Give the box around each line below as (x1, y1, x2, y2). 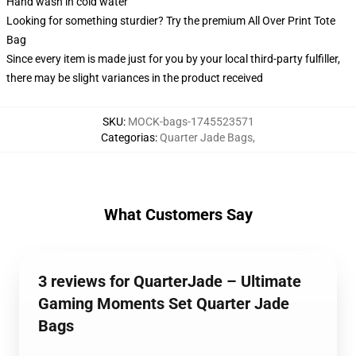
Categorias (101, 131, 155, 144)
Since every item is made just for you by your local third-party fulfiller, (6, 52, 340, 65)
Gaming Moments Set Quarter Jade (38, 294, 289, 313)
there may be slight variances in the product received (6, 72, 263, 84)
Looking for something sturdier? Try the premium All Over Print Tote (6, 14, 335, 27)
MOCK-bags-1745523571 (127, 115, 254, 128)
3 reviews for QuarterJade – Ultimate (38, 272, 301, 291)
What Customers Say (103, 205, 253, 224)
